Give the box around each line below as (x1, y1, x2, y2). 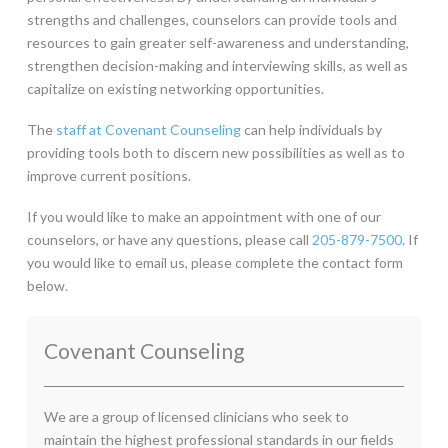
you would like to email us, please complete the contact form (26, 254, 403, 272)
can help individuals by (240, 120, 382, 138)
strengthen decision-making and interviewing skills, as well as (26, 56, 408, 74)
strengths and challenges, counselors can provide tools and (26, 10, 397, 28)
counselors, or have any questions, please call (26, 231, 312, 249)
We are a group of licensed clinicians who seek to (43, 408, 349, 426)
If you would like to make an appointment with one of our (26, 208, 381, 226)
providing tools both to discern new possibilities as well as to (26, 143, 405, 161)
